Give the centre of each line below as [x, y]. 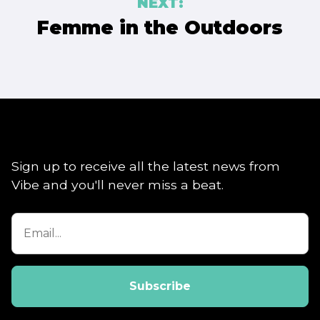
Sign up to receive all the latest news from [146, 166]
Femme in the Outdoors [160, 28]
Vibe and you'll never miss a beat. [117, 184]
